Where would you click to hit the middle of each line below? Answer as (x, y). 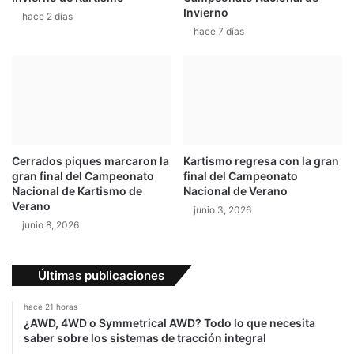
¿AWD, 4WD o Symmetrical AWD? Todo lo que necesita (169, 322)
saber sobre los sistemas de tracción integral (145, 337)
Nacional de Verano (235, 190)
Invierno (206, 13)
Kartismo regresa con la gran (261, 160)
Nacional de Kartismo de (77, 190)
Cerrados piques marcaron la (90, 160)
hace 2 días (47, 17)
